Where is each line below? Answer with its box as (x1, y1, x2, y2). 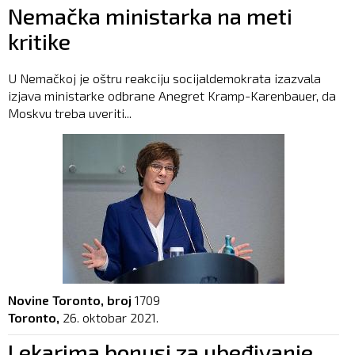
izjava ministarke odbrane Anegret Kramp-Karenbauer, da (8, 88, 336, 104)
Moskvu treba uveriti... (8, 105, 132, 121)
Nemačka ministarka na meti (8, 2, 292, 30)
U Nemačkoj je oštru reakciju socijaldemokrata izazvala (8, 71, 321, 86)
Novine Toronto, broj (8, 292, 132, 308)
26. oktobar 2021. (63, 310, 158, 326)
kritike (8, 28, 71, 55)
